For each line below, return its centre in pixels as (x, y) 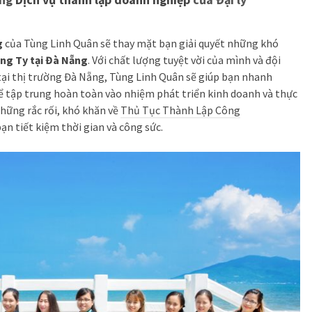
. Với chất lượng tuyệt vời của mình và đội (184, 60)
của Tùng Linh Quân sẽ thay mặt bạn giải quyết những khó (142, 43)
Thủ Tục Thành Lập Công (180, 110)
